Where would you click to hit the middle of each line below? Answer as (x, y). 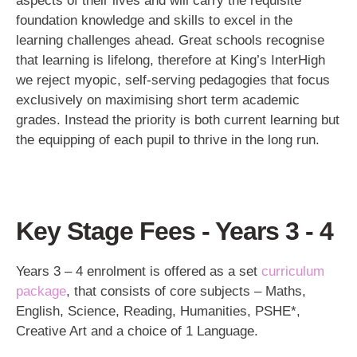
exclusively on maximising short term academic (158, 100)
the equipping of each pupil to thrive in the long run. (168, 139)
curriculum (293, 272)
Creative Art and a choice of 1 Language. (137, 331)
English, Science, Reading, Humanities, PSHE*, (158, 312)
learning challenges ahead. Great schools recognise (170, 40)
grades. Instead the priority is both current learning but (178, 120)
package (41, 292)
